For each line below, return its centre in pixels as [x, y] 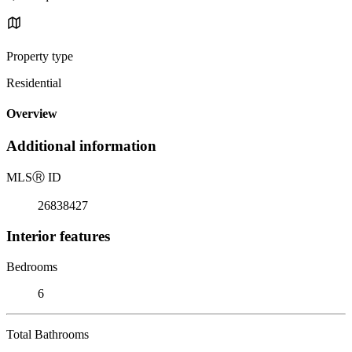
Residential [34, 82]
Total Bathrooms [48, 334]
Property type [40, 56]
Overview [32, 114]
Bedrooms [32, 266]
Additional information [81, 146]
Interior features [58, 236]
